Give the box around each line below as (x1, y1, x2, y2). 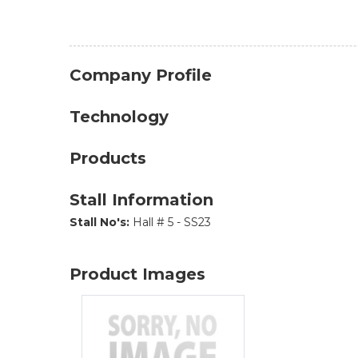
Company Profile (70, 66, 212, 85)
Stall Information (70, 190, 213, 209)
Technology (70, 107, 169, 126)
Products (70, 149, 146, 168)
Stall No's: (70, 215, 129, 229)
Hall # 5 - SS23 (129, 215, 211, 229)
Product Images (70, 265, 205, 284)
